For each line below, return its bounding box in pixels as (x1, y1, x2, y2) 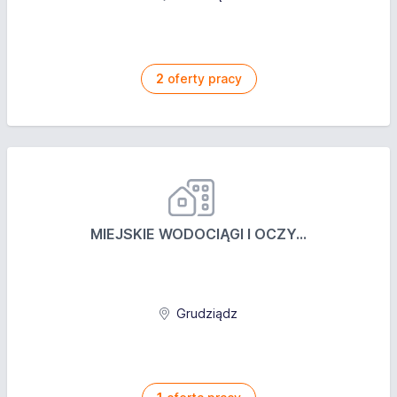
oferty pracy (163, 71, 242, 86)
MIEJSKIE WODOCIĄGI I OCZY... (90, 225, 307, 243)
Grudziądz (172, 306, 237, 321)
